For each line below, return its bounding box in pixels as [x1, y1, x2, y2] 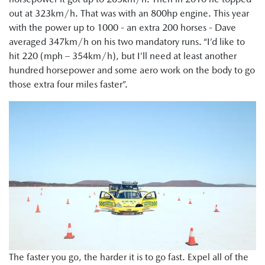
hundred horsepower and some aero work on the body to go [9, 64, 255, 76]
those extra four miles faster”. [9, 78, 128, 90]
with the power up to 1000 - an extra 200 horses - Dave [9, 21, 236, 33]
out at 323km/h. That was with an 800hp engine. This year [9, 7, 249, 19]
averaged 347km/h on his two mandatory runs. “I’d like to [9, 35, 245, 47]
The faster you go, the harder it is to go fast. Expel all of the [9, 251, 248, 263]
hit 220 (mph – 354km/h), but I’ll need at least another [9, 50, 237, 62]
